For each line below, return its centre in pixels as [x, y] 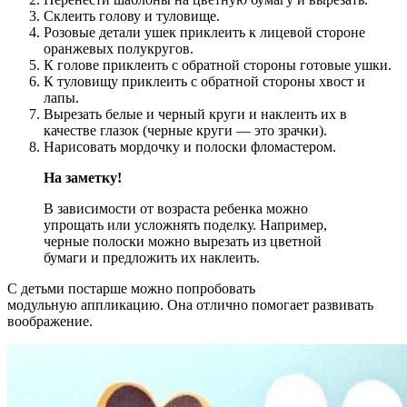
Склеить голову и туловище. [132, 15]
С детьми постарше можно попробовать [131, 288]
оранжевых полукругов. [119, 48]
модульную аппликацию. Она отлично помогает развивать [190, 304]
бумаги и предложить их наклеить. [152, 257]
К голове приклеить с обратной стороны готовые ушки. [218, 65]
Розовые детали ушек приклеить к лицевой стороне [204, 32]
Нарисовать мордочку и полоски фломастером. [190, 146]
